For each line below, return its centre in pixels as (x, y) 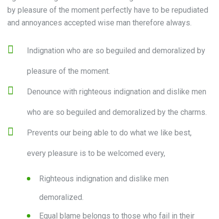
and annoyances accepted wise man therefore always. (99, 23)
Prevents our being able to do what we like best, (109, 133)
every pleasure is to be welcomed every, (96, 153)
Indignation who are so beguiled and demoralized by (116, 51)
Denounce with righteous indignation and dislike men (117, 92)
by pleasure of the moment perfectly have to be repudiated (108, 10)
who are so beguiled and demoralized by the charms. (117, 112)
